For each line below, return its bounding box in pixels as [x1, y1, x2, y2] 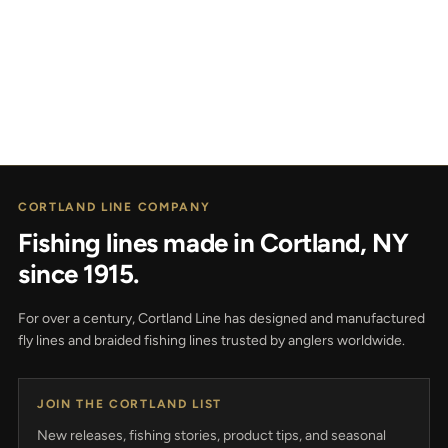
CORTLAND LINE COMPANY [18, 199, 211, 214]
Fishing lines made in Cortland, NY [18, 226, 409, 259]
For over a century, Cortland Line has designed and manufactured [18, 309, 425, 327]
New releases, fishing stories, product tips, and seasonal [37, 426, 386, 444]
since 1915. [18, 257, 139, 290]
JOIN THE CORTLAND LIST [37, 396, 222, 411]
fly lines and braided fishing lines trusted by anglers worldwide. [18, 331, 405, 349]
